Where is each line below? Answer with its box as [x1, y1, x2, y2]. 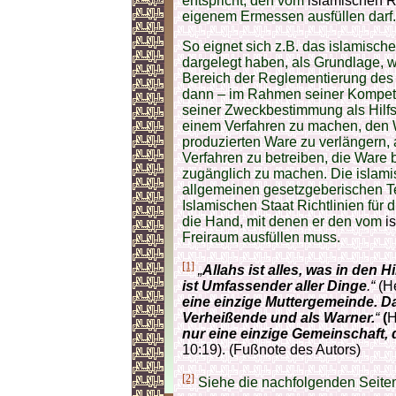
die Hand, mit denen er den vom [182, 213, 382, 229]
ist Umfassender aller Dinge [182, 278, 367, 294]
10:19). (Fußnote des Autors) [182, 342, 361, 358]
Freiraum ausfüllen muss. [182, 229, 340, 245]
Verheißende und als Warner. [182, 310, 375, 326]
